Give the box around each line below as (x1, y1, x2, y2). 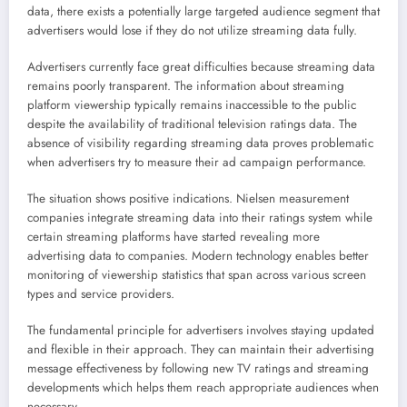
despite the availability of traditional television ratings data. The (27, 114, 357, 133)
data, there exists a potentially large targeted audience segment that (27, 2, 380, 20)
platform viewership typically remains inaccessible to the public (27, 95, 356, 114)
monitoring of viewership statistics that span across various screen (27, 266, 366, 284)
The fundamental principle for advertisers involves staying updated (27, 322, 374, 340)
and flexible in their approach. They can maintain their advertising (27, 341, 374, 359)
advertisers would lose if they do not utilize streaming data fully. (27, 21, 357, 39)
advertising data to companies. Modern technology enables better (27, 247, 369, 265)
